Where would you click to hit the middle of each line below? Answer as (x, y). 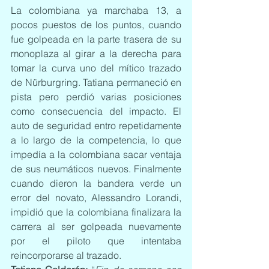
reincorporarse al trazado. (66, 255)
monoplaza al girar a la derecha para (96, 53)
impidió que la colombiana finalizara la (96, 212)
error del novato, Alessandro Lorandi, (96, 198)
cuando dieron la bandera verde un (96, 183)
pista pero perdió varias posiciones (96, 97)
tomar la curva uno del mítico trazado (96, 68)
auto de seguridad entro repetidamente (96, 125)
